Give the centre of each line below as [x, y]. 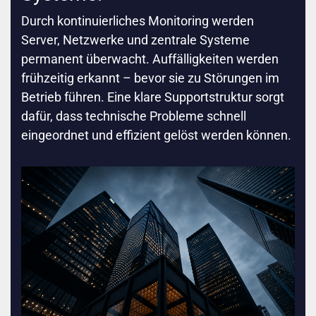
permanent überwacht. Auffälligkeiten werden [150, 59]
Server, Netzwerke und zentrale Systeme [135, 40]
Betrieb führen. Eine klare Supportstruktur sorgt [153, 97]
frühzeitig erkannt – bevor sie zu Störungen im [150, 78]
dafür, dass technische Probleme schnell [134, 116]
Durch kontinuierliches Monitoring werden [138, 21]
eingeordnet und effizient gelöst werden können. [156, 135]
